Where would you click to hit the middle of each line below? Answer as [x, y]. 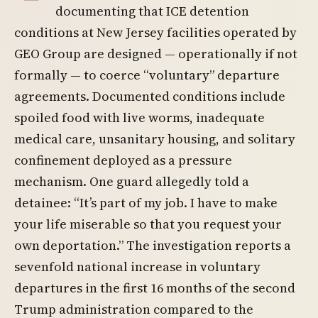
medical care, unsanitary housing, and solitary [155, 139]
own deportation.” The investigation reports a [153, 245]
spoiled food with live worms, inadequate [139, 117]
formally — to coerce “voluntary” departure [147, 75]
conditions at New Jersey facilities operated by [155, 32]
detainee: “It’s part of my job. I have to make [146, 203]
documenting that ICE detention [152, 11]
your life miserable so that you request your [148, 224]
